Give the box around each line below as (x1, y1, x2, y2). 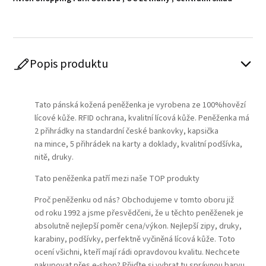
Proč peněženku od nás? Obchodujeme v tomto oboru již (34, 194, 235, 206)
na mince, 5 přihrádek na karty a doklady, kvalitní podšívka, (34, 138, 243, 150)
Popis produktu (30, 55, 109, 72)
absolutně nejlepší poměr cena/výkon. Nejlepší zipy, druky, (34, 220, 242, 232)
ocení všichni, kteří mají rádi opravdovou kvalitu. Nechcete (34, 246, 240, 258)
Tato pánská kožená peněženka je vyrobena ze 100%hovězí (34, 99, 246, 111)
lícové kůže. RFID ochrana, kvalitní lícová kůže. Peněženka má (34, 112, 250, 124)
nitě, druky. (34, 151, 74, 163)
